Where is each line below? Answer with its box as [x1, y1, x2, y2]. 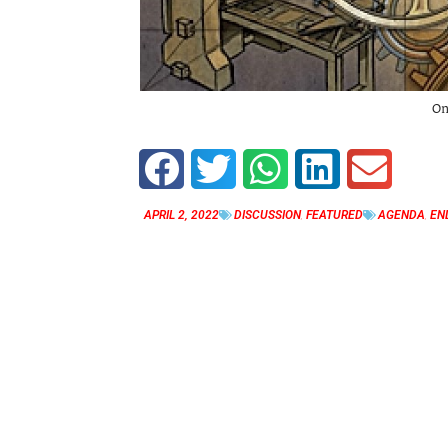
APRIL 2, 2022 [144, 207, 219, 222]
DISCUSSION [234, 207, 301, 222]
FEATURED [306, 207, 363, 222]
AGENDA [378, 207, 425, 222]
